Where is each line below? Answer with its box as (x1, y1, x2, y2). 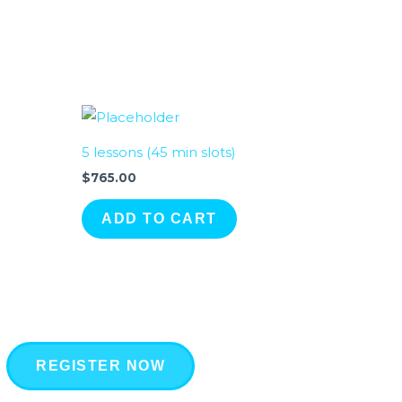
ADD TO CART (101, 210, 217, 226)
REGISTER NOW (36, 358, 165, 374)
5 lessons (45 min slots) (82, 143, 236, 161)
